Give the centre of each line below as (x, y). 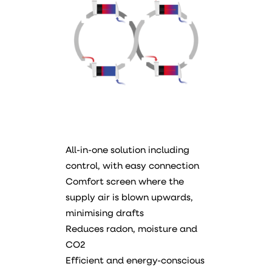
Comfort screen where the (125, 182)
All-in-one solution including (127, 151)
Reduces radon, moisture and (131, 230)
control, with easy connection (132, 167)
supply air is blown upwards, (129, 198)
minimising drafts (105, 214)
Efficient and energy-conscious (135, 261)
